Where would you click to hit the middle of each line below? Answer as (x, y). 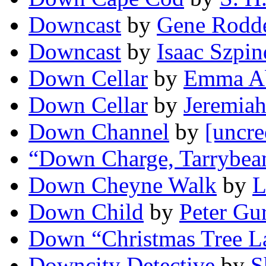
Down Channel (99, 132)
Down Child (86, 212)
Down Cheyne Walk (123, 185)
